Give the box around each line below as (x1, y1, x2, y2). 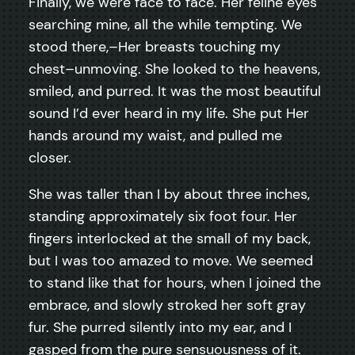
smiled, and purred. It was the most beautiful (29, 81, 321, 101)
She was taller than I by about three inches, (29, 184, 310, 204)
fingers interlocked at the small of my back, (29, 228, 311, 248)
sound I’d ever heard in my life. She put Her (29, 103, 309, 123)
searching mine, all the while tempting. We (29, 14, 302, 34)
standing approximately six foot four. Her (29, 206, 297, 226)
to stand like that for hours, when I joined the (29, 273, 321, 292)
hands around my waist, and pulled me (29, 125, 282, 145)
